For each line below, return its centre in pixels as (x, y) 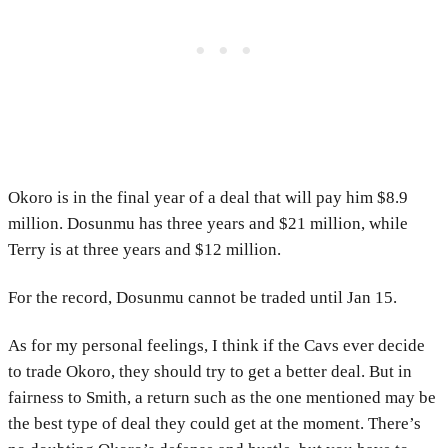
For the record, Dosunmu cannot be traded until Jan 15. (202, 298)
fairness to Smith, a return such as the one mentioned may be (222, 398)
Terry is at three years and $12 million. (146, 250)
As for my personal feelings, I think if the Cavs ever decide (216, 346)
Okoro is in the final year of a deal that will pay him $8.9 (208, 198)
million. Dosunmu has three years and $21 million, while (208, 224)
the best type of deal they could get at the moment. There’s (214, 424)
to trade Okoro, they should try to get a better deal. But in (210, 372)
